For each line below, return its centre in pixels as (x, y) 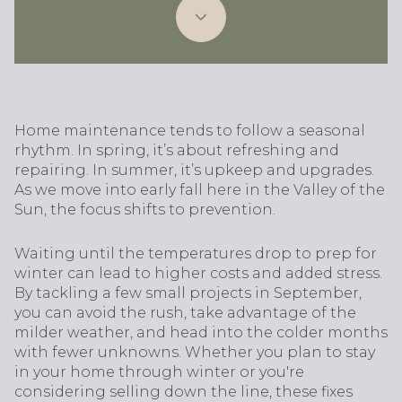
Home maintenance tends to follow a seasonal (190, 131)
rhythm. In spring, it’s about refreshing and (177, 150)
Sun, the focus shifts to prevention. (145, 210)
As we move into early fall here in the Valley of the (200, 190)
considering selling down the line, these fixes (184, 391)
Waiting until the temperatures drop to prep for (196, 253)
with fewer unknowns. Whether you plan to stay (195, 352)
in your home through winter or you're (159, 371)
